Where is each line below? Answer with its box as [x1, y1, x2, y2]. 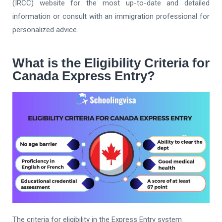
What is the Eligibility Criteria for [12, 55, 210, 70]
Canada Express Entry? [12, 68, 155, 83]
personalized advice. [12, 25, 78, 34]
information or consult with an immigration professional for [12, 12, 210, 21]
